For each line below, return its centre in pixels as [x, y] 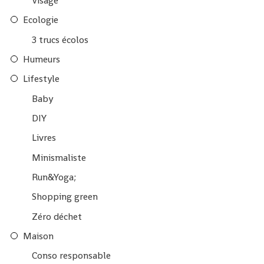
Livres [44, 138]
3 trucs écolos [60, 39]
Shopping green [65, 197]
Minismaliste [59, 157]
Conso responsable [71, 256]
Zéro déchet [57, 216]
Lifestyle [42, 79]
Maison [39, 236]
